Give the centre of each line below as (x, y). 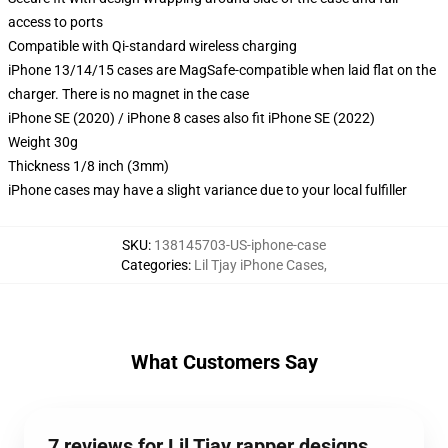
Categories (154, 265)
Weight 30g (43, 142)
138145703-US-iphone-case (240, 245)
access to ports (55, 22)
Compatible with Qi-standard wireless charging (152, 46)
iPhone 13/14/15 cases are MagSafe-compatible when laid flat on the (222, 70)
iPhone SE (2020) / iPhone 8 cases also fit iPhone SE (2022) (191, 118)
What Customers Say (224, 362)
